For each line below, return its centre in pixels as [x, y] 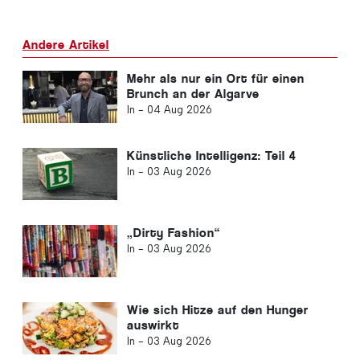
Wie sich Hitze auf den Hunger [217, 309]
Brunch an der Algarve [193, 93]
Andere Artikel [66, 44]
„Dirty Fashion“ [173, 232]
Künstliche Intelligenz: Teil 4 [211, 155]
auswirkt [153, 325]
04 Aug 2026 [179, 109]
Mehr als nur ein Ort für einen [215, 78]
